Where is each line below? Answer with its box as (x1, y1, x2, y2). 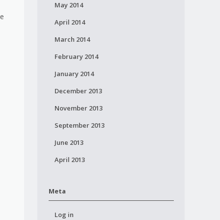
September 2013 (54, 121, 105, 130)
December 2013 (54, 86, 102, 95)
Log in (54, 210, 74, 219)
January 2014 (54, 69, 94, 78)
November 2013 (54, 104, 103, 112)
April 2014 (54, 18, 85, 27)
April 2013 (54, 155, 85, 164)
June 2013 (54, 138, 83, 147)
